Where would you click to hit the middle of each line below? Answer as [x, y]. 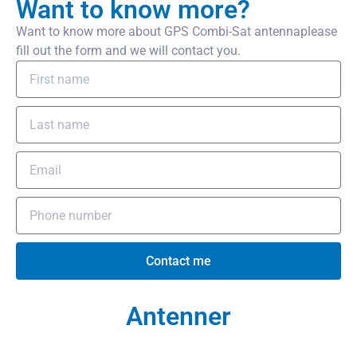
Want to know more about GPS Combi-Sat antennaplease [177, 31]
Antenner [178, 316]
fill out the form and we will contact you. [128, 51]
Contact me [178, 261]
